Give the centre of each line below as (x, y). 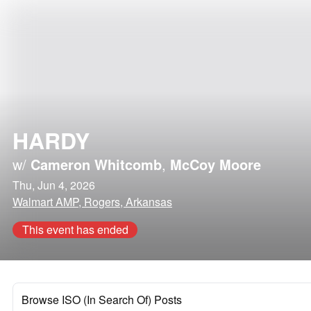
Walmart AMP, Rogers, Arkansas (92, 202)
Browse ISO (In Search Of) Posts (102, 300)
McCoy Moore (216, 164)
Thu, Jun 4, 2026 (54, 185)
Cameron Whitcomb (96, 164)
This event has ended (75, 229)
